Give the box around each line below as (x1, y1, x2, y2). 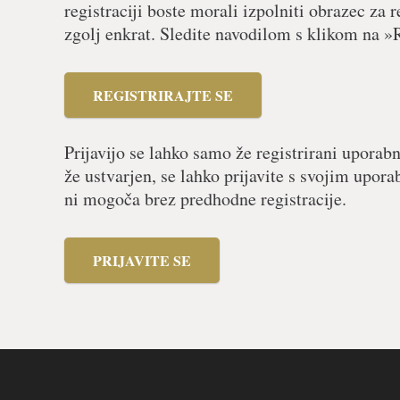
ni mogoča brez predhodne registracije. (64, 187, 346, 212)
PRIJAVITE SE (93, 250, 191, 271)
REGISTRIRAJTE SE (93, 85, 233, 106)
